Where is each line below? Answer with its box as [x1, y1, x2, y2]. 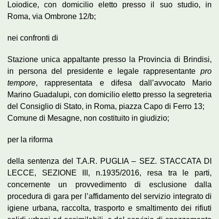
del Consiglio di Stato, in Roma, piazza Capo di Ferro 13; [7, 102, 204, 110]
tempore [7, 78, 36, 87]
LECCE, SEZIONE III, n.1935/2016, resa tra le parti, [7, 168, 212, 177]
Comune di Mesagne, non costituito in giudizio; [7, 113, 169, 122]
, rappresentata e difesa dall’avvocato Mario [36, 78, 212, 87]
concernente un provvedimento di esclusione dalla [7, 180, 212, 189]
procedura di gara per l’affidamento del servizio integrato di [7, 192, 212, 200]
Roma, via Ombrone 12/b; [7, 12, 96, 21]
